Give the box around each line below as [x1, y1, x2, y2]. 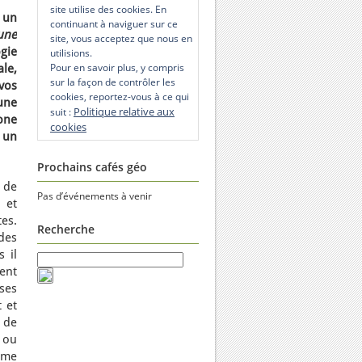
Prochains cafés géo [37, 159, 147, 175]
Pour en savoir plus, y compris [50, 61, 184, 74]
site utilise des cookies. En [50, 2, 166, 16]
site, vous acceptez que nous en [50, 32, 192, 45]
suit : [50, 105, 74, 119]
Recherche [37, 221, 95, 237]
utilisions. [50, 46, 92, 60]
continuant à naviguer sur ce [50, 17, 178, 31]
